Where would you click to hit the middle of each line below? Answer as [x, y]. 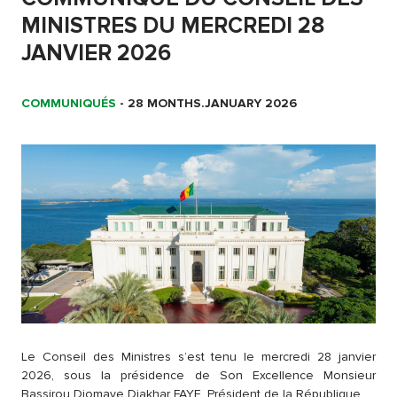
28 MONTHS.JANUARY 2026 [212, 104]
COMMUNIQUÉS [69, 104]
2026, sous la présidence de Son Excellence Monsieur [198, 376]
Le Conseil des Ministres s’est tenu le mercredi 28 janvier [198, 357]
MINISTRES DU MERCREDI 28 [173, 26]
